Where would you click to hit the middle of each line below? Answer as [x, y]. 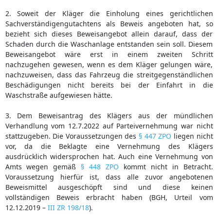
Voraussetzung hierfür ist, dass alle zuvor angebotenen [109, 177]
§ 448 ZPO [100, 166]
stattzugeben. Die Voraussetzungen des [72, 136]
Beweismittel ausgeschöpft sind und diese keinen [109, 187]
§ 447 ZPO [155, 136]
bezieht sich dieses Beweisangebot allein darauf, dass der [109, 34]
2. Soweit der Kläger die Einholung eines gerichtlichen [109, 13]
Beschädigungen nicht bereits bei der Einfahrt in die [109, 85]
